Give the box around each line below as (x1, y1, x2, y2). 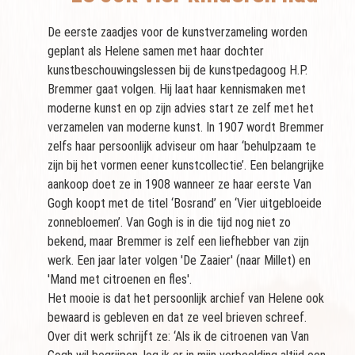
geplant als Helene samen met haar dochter (48, 44, 264, 59)
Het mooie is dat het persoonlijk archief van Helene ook (48, 291, 324, 307)
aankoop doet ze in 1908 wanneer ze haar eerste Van (48, 177, 311, 193)
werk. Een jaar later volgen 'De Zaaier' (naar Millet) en (48, 253, 311, 269)
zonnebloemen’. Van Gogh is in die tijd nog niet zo (48, 215, 291, 231)
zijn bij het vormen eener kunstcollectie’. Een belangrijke (48, 158, 324, 174)
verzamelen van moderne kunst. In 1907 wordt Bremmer (48, 120, 324, 136)
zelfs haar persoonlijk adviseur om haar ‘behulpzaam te (48, 139, 316, 155)
